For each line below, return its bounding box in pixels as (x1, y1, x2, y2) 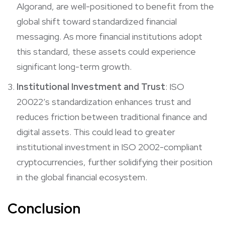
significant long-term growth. (17, 60, 132, 72)
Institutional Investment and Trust (17, 80, 165, 92)
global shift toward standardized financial (17, 15, 177, 27)
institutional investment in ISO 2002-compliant (17, 141, 202, 153)
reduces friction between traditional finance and (17, 110, 207, 123)
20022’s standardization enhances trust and (17, 95, 191, 107)
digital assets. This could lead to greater (17, 126, 175, 138)
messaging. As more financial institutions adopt (17, 30, 202, 42)
